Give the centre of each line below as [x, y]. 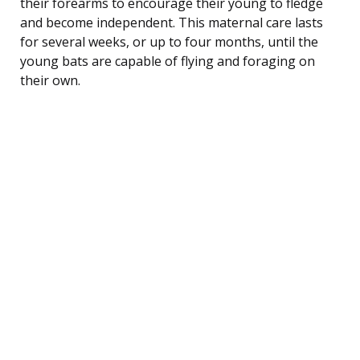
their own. [50, 80]
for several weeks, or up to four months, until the [169, 41]
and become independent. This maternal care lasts [172, 22]
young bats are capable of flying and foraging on [168, 61]
